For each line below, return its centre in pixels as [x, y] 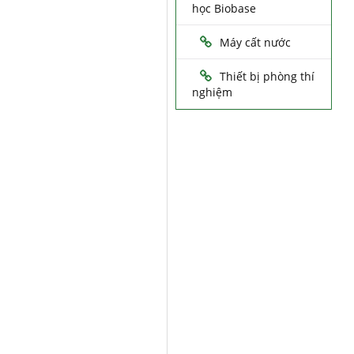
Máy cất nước [255, 43]
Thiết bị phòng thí [267, 77]
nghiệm [212, 92]
